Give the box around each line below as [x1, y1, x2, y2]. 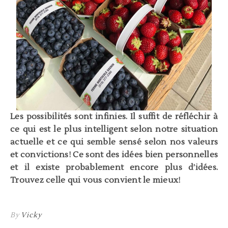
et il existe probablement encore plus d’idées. [10, 162, 218, 173]
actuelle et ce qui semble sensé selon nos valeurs [10, 136, 218, 147]
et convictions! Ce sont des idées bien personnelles [10, 149, 218, 160]
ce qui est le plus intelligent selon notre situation [10, 124, 218, 134]
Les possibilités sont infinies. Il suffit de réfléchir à [10, 111, 218, 122]
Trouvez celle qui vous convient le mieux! [10, 175, 181, 185]
